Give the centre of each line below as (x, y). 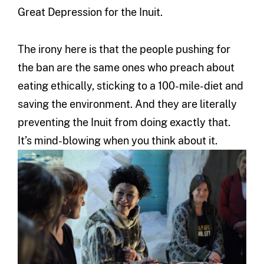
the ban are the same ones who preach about (126, 68)
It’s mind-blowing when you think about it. (117, 141)
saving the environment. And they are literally (127, 104)
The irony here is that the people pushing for (124, 49)
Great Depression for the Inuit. (90, 12)
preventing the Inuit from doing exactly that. (124, 123)
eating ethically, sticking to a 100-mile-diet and (130, 86)
